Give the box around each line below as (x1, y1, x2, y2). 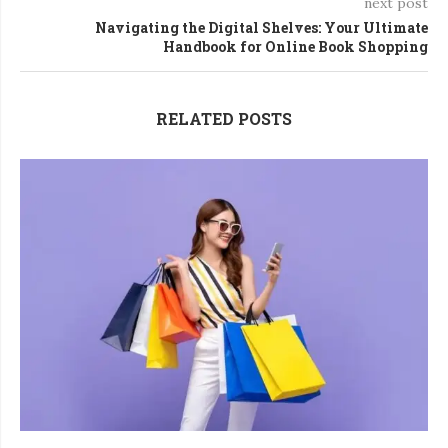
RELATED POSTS (156, 107, 292, 129)
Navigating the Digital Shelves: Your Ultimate (95, 17, 428, 37)
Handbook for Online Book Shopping (163, 36, 428, 56)
